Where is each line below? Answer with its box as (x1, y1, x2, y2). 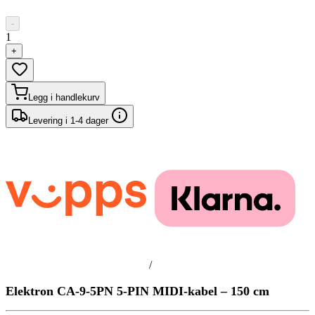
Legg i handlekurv (28, 92, 100, 103)
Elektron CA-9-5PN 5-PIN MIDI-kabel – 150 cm (6, 283, 269, 298)
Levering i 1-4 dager (28, 115, 111, 126)
